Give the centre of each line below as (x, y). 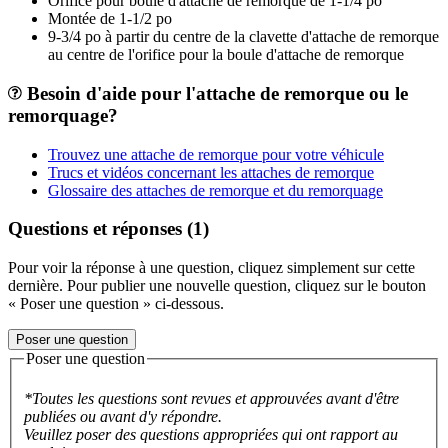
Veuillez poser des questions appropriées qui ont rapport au (211, 434)
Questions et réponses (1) (108, 229)
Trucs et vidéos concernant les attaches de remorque (211, 172)
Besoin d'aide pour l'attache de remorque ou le (215, 93)
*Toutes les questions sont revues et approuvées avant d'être (211, 398)
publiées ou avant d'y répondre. (123, 416)
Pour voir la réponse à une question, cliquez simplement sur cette (211, 268)
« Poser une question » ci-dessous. (116, 304)
